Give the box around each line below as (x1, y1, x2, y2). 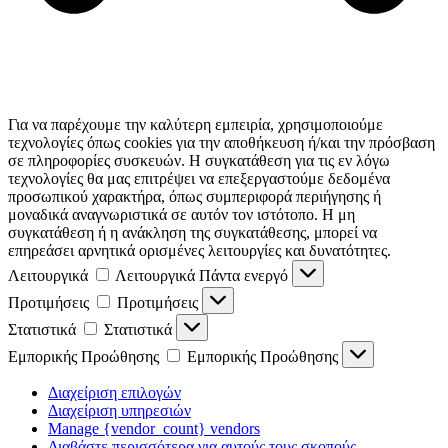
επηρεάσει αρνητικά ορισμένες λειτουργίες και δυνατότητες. (8, 241, 391, 259)
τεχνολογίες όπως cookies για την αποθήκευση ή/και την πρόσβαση (8, 133, 435, 151)
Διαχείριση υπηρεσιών (48, 401, 191, 419)
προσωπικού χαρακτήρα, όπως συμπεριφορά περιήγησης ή (8, 187, 381, 205)
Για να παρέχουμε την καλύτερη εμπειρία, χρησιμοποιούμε (8, 115, 383, 133)
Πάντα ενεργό (199, 266, 292, 284)
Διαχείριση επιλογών (48, 383, 181, 401)
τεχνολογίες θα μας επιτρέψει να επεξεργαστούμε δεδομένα (8, 169, 390, 187)
